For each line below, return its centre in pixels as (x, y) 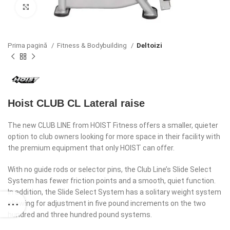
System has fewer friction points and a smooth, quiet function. (112, 181)
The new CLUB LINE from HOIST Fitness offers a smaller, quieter (113, 125)
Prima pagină (28, 45)
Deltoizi (149, 45)
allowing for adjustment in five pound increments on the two (107, 203)
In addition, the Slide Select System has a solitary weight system (114, 192)
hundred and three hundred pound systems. (80, 215)
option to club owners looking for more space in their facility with (114, 137)
